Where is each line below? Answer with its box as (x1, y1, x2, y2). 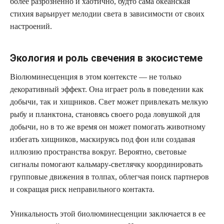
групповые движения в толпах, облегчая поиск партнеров (10, 172, 209, 181)
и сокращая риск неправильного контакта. (10, 184, 154, 193)
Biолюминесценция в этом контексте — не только (10, 72, 181, 81)
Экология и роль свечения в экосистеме (10, 51, 202, 64)
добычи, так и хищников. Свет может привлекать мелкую (10, 97, 208, 106)
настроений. (10, 21, 52, 30)
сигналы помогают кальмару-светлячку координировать (10, 159, 202, 168)
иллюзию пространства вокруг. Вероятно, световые (10, 147, 186, 156)
